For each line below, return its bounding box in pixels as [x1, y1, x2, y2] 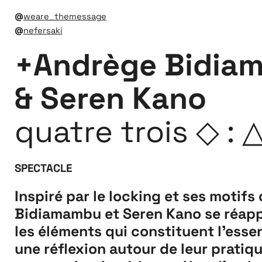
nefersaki [23, 25, 63, 36]
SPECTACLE [14, 160, 72, 175]
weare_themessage [23, 11, 106, 22]
